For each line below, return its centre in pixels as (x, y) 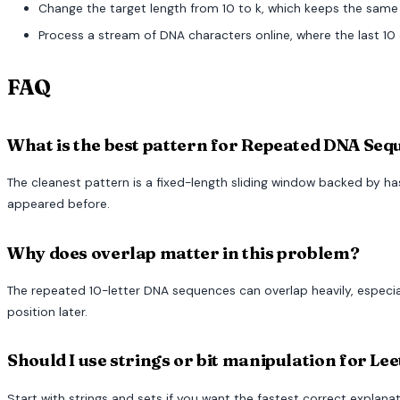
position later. (47, 311)
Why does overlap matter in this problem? (183, 253)
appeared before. (58, 204)
